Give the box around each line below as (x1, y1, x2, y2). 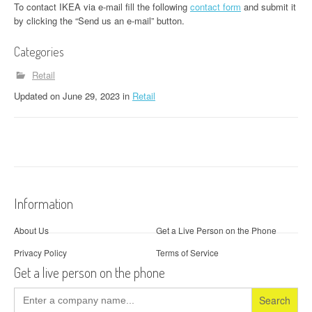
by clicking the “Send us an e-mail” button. (14, 14, 185, 27)
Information (14, 194, 73, 212)
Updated (14, 89, 50, 102)
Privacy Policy (14, 246, 67, 258)
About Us (14, 224, 49, 236)
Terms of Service (156, 246, 219, 258)
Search (13, 284, 42, 298)
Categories (14, 44, 64, 59)
